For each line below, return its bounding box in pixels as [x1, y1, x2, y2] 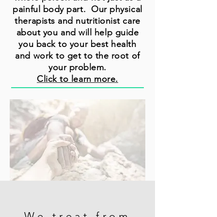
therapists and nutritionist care [15, 15, 140, 26]
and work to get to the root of [15, 50, 140, 61]
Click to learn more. [37, 73, 118, 84]
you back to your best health [18, 38, 137, 49]
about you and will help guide [16, 27, 139, 38]
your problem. [48, 62, 107, 73]
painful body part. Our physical [13, 3, 142, 15]
